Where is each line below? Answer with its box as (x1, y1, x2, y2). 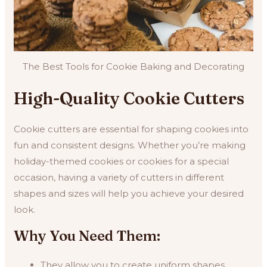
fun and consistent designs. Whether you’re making (14, 139, 246, 151)
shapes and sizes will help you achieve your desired (14, 188, 244, 200)
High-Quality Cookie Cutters (14, 88, 245, 109)
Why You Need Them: (14, 227, 161, 245)
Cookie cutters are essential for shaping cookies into (14, 123, 249, 135)
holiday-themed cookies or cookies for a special (14, 156, 229, 167)
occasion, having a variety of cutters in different (14, 172, 225, 184)
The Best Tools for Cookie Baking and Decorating (23, 60, 244, 72)
